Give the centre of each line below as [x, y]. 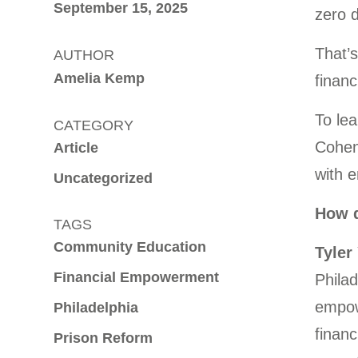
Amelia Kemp [99, 78]
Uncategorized [103, 178]
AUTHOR [84, 55]
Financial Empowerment [137, 277]
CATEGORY [94, 125]
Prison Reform [103, 338]
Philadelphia [96, 308]
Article [76, 148]
